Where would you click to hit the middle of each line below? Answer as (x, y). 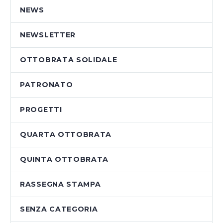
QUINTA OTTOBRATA (64, 160)
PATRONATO (47, 85)
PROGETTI (41, 110)
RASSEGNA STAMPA (60, 184)
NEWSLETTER (48, 35)
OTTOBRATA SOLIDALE (69, 60)
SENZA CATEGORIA (59, 209)
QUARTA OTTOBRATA (66, 135)
